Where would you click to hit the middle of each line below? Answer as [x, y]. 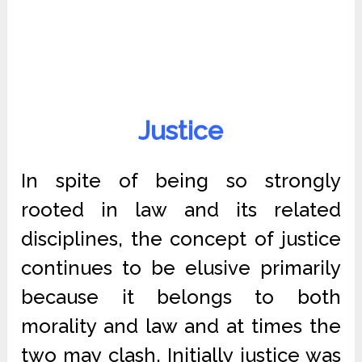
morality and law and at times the [181, 326]
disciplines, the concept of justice [181, 239]
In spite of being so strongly [181, 181]
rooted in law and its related [181, 210]
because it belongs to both [181, 297]
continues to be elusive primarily [181, 268]
